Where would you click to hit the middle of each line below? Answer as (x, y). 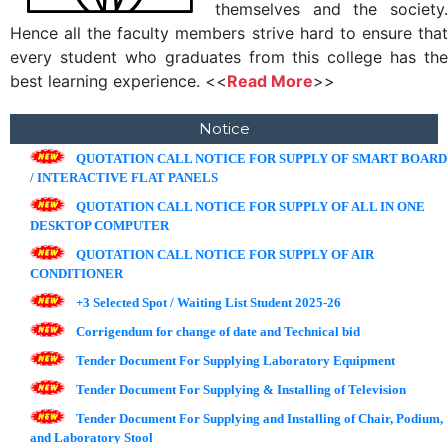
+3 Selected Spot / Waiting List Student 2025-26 (205, 303)
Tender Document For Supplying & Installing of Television (238, 390)
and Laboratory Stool (91, 438)
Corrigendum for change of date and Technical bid (215, 332)
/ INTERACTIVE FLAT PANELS (124, 178)
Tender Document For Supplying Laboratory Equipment (232, 361)
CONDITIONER (76, 274)
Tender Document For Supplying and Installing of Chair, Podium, (256, 419)
